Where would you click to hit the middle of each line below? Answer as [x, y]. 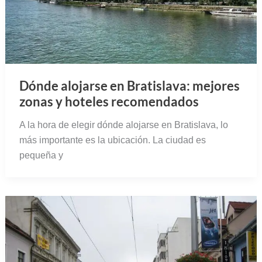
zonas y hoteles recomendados [109, 102]
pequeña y [41, 156]
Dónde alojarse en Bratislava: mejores [129, 86]
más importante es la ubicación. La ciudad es [112, 140]
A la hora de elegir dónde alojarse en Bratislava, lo [123, 125]
